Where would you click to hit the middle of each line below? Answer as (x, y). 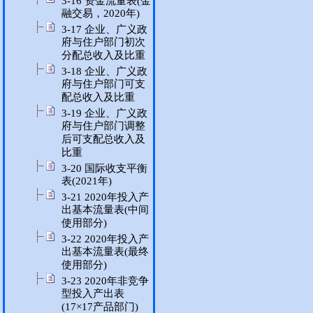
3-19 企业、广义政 (104, 113)
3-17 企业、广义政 (104, 29)
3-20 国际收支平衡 (104, 168)
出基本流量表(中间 (105, 210)
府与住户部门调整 (103, 126)
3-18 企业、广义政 (104, 71)
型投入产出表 (93, 294)
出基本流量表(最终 (105, 252)
